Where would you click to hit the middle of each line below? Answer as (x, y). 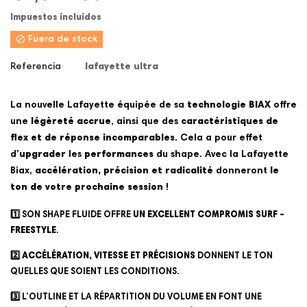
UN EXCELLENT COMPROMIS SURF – (209, 216)
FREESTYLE (33, 232)
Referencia (36, 67)
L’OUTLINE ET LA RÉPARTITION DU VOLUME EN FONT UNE (141, 298)
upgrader (42, 155)
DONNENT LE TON (234, 257)
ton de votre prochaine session (87, 188)
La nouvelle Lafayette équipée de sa (99, 106)
